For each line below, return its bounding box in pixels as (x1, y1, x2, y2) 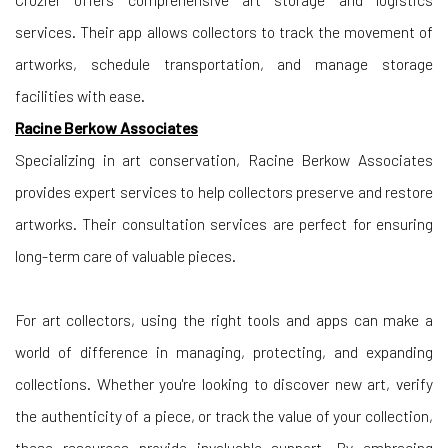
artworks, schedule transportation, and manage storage (15, 54, 433, 74)
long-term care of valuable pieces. (15, 246, 236, 266)
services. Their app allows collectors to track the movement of (15, 22, 433, 42)
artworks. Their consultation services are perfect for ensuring (15, 214, 433, 234)
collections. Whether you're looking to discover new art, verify (15, 374, 433, 394)
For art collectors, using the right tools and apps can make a (15, 310, 433, 330)
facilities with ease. (15, 86, 145, 106)
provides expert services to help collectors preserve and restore (15, 182, 433, 202)
